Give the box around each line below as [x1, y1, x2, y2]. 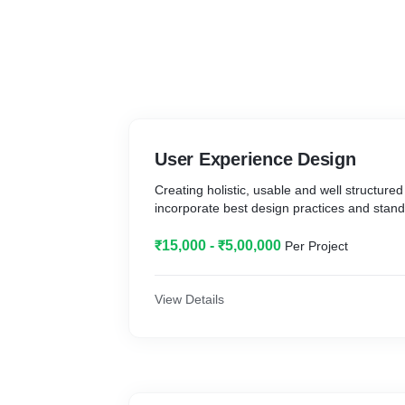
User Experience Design [155, 149, 356, 169]
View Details [155, 292, 224, 306]
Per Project [285, 239, 348, 253]
